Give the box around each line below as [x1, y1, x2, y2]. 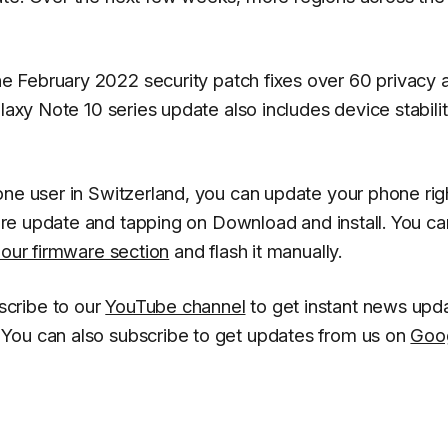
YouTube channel [105, 294, 246, 317]
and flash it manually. [169, 239, 342, 262]
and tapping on [79, 210, 212, 233]
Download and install [211, 210, 383, 233]
